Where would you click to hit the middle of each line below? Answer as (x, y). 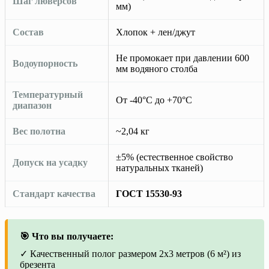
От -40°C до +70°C (154, 100)
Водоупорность (45, 64)
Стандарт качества (54, 194)
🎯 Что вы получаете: (67, 237)
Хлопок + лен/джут (156, 32)
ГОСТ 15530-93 (149, 194)
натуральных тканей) (159, 168)
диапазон (32, 106)
